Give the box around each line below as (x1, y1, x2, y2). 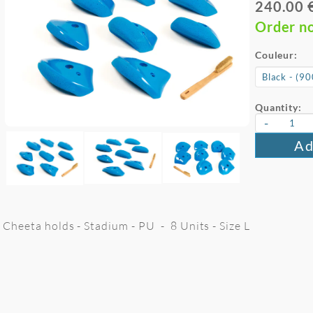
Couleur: (255, 49, 298, 61)
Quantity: (255, 101, 302, 113)
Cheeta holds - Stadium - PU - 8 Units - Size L (3, 219, 251, 233)
